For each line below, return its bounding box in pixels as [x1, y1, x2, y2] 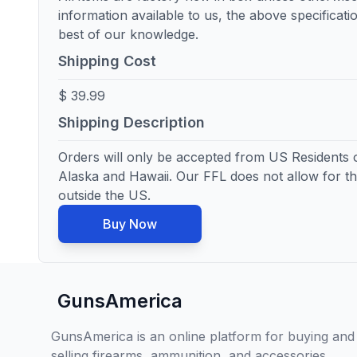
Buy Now [103, 216, 157, 232]
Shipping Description [58, 114, 205, 131]
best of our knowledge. [58, 26, 198, 42]
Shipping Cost [58, 53, 156, 69]
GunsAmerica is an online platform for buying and [51, 328, 355, 344]
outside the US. [58, 187, 151, 203]
